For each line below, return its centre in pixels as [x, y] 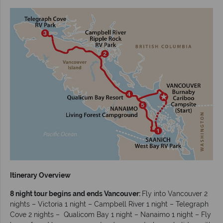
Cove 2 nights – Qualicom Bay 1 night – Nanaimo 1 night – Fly [111, 215]
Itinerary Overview [40, 175]
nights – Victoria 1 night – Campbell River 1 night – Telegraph [109, 204]
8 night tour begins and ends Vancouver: [76, 194]
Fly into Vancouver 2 [175, 194]
